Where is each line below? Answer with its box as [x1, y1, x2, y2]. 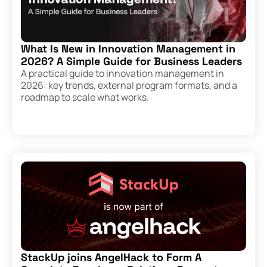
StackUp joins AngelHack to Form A [21, 250, 201, 265]
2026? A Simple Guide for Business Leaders [21, 54, 242, 69]
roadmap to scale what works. [21, 91, 149, 104]
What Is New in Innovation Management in [21, 42, 235, 56]
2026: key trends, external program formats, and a [21, 79, 237, 92]
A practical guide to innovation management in [21, 67, 224, 80]
